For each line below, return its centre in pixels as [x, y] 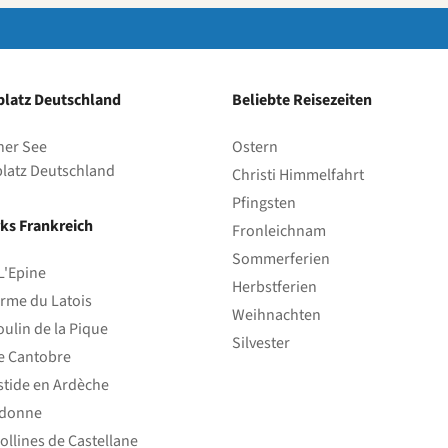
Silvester [261, 343]
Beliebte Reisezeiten [302, 100]
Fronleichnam [279, 231]
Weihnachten [276, 315]
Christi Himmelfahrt [298, 175]
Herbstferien [274, 287]
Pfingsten [264, 203]
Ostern [255, 147]
